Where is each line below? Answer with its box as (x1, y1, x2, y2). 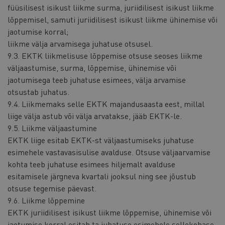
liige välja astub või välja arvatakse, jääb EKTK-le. (8, 110, 182, 121)
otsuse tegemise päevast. (8, 183, 96, 193)
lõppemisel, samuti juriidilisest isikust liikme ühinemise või (8, 14, 217, 25)
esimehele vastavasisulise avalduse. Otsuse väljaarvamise (8, 147, 210, 157)
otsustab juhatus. (8, 86, 69, 97)
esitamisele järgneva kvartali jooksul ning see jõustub (8, 171, 196, 181)
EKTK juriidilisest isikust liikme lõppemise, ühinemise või (8, 207, 211, 217)
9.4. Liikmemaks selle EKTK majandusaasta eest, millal (8, 98, 204, 109)
